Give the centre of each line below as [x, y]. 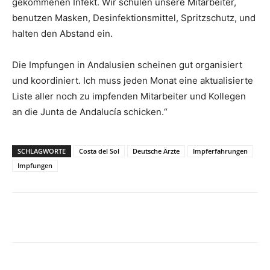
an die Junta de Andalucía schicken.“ [90, 112]
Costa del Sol [99, 151]
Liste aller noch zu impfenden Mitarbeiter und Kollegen [129, 96]
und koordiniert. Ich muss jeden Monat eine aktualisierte [133, 81]
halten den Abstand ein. [62, 34]
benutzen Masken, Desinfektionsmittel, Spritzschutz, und [134, 18]
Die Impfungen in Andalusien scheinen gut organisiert [127, 65]
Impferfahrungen [220, 151]
